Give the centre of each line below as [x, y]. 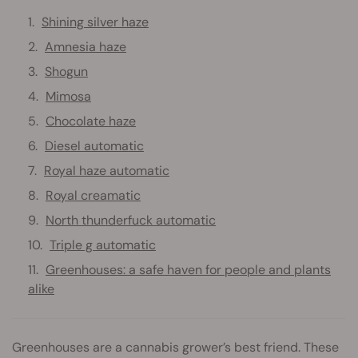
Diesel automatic [94, 145]
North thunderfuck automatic [131, 220]
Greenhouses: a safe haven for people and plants [188, 269]
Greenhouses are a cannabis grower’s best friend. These [175, 347]
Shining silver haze [95, 22]
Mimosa [68, 96]
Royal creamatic [93, 195]
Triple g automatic [103, 245]
